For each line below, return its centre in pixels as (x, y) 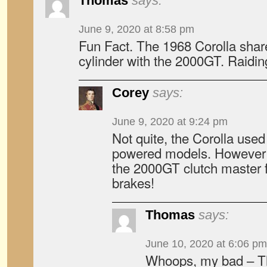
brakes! (133, 182)
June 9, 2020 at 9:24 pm (170, 122)
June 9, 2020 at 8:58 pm (136, 29)
